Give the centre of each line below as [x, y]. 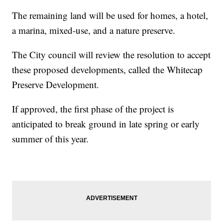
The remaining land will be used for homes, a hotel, [110, 15]
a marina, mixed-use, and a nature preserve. [94, 30]
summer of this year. [51, 139]
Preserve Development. [56, 85]
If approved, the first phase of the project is [93, 109]
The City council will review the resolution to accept [111, 55]
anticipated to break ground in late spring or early [106, 124]
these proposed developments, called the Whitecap [108, 70]
